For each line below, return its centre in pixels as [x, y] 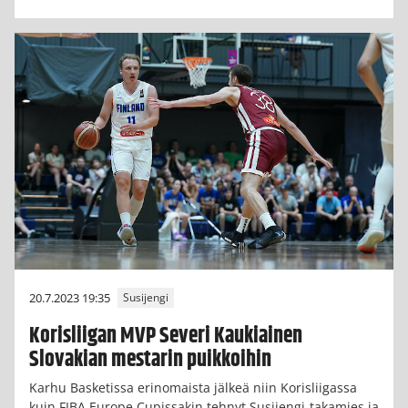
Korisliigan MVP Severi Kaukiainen [166, 336]
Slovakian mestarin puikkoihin [150, 359]
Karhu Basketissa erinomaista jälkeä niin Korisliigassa [193, 387]
